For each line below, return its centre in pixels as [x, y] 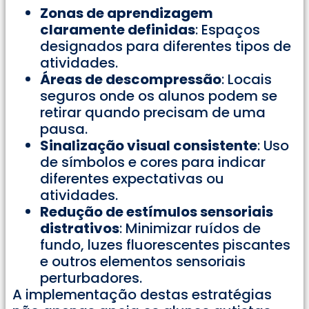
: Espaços [228, 29]
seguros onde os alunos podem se [159, 96]
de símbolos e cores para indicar [153, 162]
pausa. [64, 129]
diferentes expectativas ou [132, 178]
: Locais [247, 79]
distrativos [80, 228]
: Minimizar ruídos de [190, 228]
